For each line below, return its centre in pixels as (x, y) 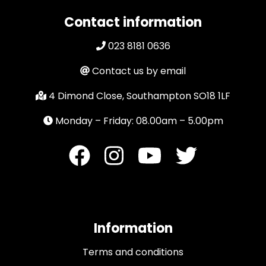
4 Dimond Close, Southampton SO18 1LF (140, 96)
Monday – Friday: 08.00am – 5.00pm (139, 121)
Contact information (133, 22)
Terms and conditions (133, 252)
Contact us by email (139, 71)
